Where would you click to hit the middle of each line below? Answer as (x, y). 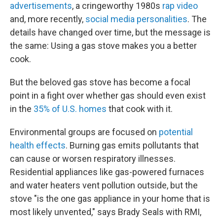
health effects (38, 145)
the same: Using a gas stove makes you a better (103, 46)
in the (22, 109)
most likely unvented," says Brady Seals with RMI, (106, 212)
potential (176, 132)
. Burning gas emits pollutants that (132, 145)
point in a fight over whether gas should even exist (108, 95)
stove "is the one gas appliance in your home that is (110, 199)
